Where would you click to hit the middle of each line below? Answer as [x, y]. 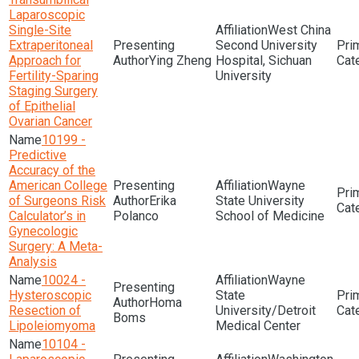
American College [58, 186]
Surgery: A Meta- [56, 246]
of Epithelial [42, 106]
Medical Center [258, 326]
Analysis [33, 262]
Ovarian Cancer [50, 121]
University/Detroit [266, 311]
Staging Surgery [53, 91]
